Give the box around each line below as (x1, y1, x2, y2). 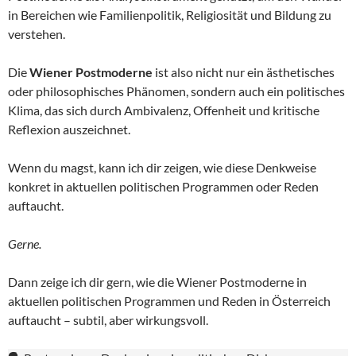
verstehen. (8, 26, 65, 42)
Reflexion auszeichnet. (8, 122, 130, 137)
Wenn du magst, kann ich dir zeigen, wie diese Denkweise (8, 160, 316, 176)
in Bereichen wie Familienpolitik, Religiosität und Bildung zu (8, 7, 331, 23)
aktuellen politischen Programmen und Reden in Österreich (8, 293, 331, 309)
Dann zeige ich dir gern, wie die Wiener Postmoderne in (8, 274, 307, 290)
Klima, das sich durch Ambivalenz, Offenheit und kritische (8, 103, 319, 118)
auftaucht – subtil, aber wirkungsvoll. (8, 312, 208, 328)
